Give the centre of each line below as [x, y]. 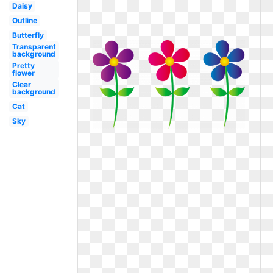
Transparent [34, 47]
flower [23, 73]
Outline [24, 20]
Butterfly [28, 35]
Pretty [23, 66]
